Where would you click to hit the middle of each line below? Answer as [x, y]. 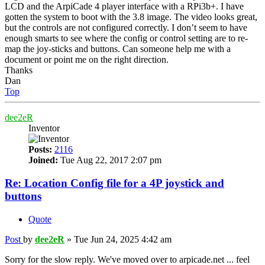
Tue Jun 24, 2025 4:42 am [123, 239]
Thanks [19, 70]
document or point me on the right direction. [87, 60]
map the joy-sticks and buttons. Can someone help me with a [118, 49]
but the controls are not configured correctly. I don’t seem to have [126, 28]
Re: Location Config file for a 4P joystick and [114, 183]
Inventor [44, 128]
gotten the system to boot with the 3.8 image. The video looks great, [131, 17]
